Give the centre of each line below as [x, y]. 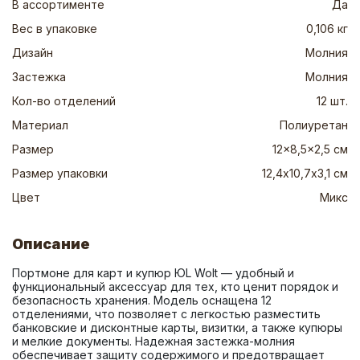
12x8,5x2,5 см [310, 149]
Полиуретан [314, 125]
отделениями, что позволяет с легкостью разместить [166, 314]
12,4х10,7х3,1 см [305, 173]
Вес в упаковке [55, 29]
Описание [51, 244]
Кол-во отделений [64, 101]
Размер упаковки [60, 173]
